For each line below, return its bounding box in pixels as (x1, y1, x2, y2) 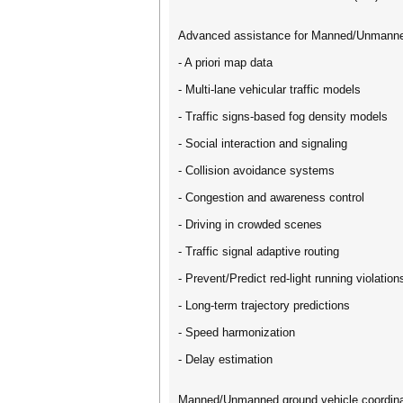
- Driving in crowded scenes (178, 218, 322, 231)
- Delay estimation (178, 353, 273, 366)
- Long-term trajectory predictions (178, 299, 350, 312)
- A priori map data (178, 56, 273, 69)
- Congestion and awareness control (178, 191, 364, 204)
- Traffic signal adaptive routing (178, 245, 339, 258)
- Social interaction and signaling (178, 137, 347, 150)
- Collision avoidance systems (178, 164, 335, 177)
